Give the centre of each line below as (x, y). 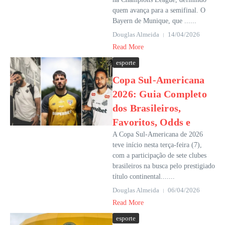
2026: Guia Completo (160, 94)
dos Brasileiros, (147, 108)
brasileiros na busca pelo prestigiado (164, 166)
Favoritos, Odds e (152, 122)
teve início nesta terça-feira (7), (157, 145)
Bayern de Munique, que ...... (154, 21)
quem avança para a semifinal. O (159, 10)
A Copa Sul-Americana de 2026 (158, 134)
